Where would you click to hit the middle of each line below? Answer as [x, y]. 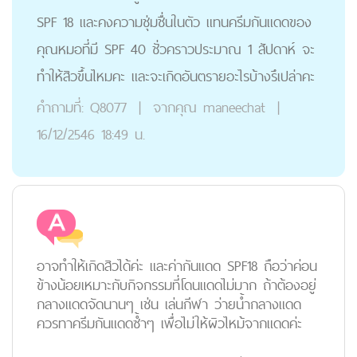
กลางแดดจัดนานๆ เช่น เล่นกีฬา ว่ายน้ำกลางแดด [169, 304]
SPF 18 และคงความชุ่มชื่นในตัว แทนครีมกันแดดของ [174, 22]
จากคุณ [172, 107]
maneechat [234, 107]
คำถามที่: [60, 107]
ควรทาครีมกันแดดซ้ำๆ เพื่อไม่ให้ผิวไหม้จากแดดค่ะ [169, 323]
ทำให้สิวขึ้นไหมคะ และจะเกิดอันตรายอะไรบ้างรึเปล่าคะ [176, 76]
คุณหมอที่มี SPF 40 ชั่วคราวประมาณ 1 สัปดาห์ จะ [176, 49]
